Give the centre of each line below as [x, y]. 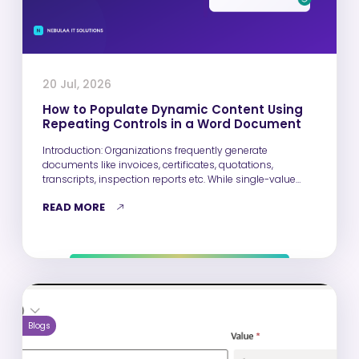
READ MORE [74, 207]
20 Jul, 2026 [77, 84]
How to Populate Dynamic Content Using [173, 109]
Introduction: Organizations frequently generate [74, 150]
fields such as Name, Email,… [110, 193]
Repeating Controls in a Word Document [172, 123]
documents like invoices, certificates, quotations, [158, 164]
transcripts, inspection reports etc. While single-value [169, 179]
